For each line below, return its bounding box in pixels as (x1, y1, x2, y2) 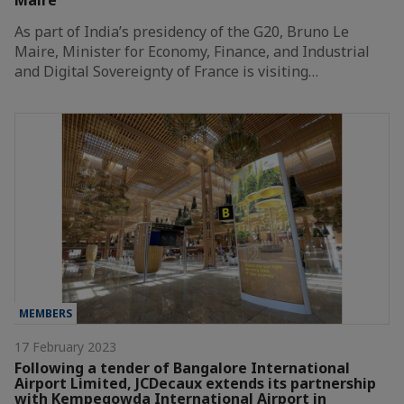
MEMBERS (19, 306, 72, 322)
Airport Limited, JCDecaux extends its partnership (14, 373, 376, 394)
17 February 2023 (14, 338, 116, 356)
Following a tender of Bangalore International (14, 358, 350, 379)
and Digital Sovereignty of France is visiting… (14, 61, 318, 82)
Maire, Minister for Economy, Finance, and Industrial (14, 41, 370, 62)
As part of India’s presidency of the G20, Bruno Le (14, 22, 349, 42)
